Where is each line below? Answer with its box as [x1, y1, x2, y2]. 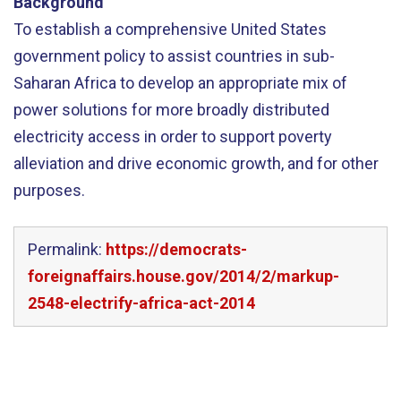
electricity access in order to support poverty [13, 127, 332, 146]
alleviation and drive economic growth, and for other [13, 154, 379, 173]
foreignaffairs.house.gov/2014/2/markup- [28, 266, 339, 286]
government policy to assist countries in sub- [13, 47, 335, 65]
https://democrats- [106, 239, 247, 259]
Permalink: [28, 239, 106, 259]
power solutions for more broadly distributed [13, 100, 329, 119]
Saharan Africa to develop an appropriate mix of [13, 73, 347, 92]
